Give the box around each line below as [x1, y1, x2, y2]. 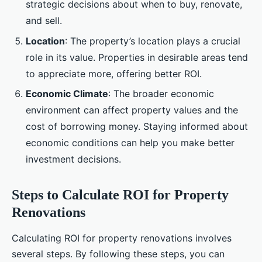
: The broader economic [108, 87, 214, 99]
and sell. [26, 15, 62, 27]
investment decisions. [26, 153, 121, 165]
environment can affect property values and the [26, 104, 238, 116]
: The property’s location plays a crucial [65, 35, 240, 47]
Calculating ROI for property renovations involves [12, 232, 232, 244]
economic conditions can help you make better [26, 136, 235, 149]
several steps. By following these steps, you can [12, 247, 225, 260]
